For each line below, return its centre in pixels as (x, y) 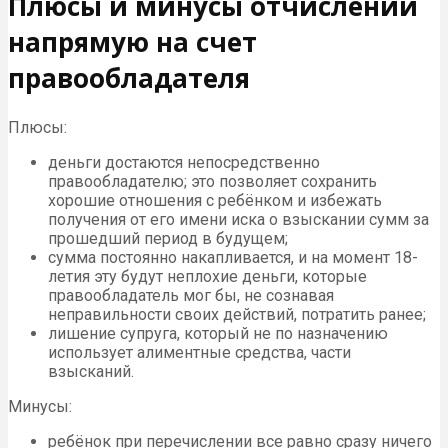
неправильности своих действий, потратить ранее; (237, 314)
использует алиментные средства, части (199, 352)
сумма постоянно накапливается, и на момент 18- (233, 257)
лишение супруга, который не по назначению (218, 333)
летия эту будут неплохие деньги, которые (207, 276)
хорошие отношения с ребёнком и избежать (215, 200)
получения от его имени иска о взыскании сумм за (238, 219)
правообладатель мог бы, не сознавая (191, 295)
